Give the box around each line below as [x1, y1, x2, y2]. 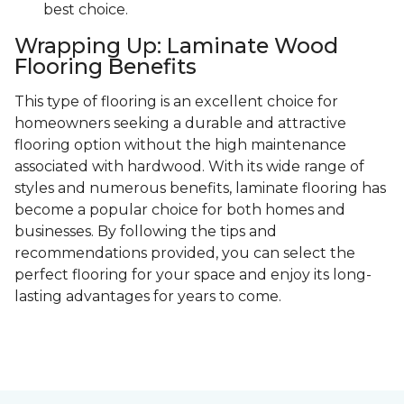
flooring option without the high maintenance [14, 136, 346, 154]
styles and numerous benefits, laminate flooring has [14, 179, 386, 197]
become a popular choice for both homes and [14, 201, 345, 219]
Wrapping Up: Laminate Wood [14, 32, 338, 60]
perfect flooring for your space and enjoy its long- [14, 266, 372, 284]
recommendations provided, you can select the [14, 244, 355, 262]
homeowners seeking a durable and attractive [14, 115, 346, 133]
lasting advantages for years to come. [14, 288, 281, 306]
